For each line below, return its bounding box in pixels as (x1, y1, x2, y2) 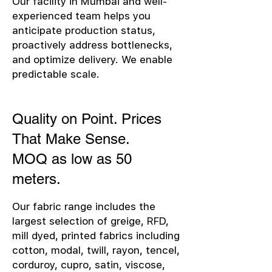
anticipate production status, (12, 24, 155, 36)
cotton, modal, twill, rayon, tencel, (12, 244, 180, 256)
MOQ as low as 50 (12, 151, 132, 167)
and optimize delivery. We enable (12, 53, 172, 66)
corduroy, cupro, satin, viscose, (12, 259, 165, 271)
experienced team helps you (12, 10, 151, 22)
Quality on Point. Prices (12, 110, 161, 127)
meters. (12, 171, 61, 187)
